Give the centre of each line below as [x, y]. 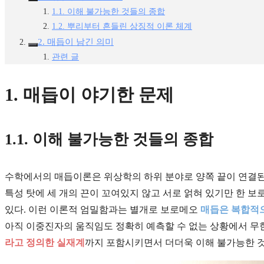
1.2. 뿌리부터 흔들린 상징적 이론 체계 [122, 27]
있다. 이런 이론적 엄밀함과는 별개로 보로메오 [103, 209]
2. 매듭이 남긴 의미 [76, 42]
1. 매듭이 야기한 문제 [89, 94]
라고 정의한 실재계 [45, 242]
